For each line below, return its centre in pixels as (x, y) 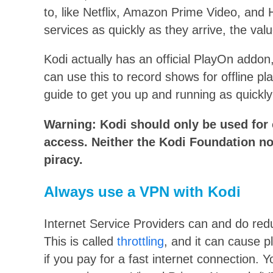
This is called (80, 241)
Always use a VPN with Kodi (142, 191)
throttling (140, 241)
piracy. (63, 159)
